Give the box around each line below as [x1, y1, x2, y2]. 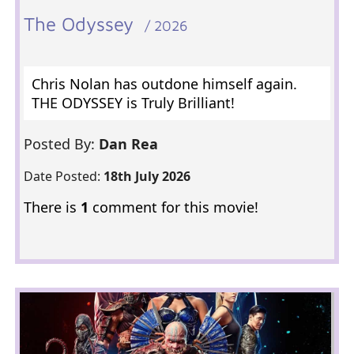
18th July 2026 [103, 168, 190, 185]
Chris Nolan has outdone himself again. [31, 74, 297, 93]
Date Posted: [23, 168, 104, 185]
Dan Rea [98, 134, 162, 153]
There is [23, 198, 81, 217]
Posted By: [23, 134, 99, 153]
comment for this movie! [88, 198, 258, 217]
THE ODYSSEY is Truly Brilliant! [31, 93, 235, 112]
